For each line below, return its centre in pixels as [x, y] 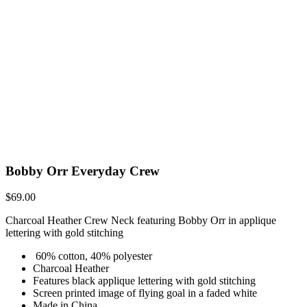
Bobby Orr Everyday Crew [83, 171]
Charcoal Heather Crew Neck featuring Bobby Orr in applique [141, 221]
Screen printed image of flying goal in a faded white [145, 293]
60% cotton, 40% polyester [93, 256]
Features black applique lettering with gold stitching [144, 281]
